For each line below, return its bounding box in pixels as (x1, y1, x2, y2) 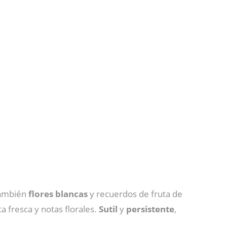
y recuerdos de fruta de (88, 188, 182, 200)
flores (28, 188, 53, 200)
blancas (55, 188, 88, 200)
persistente (126, 203, 174, 215)
